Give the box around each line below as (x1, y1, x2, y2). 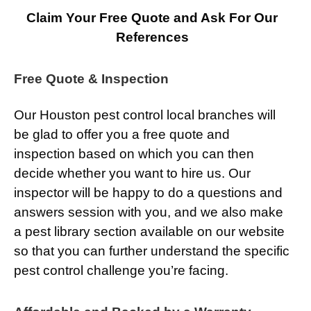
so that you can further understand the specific (14, 244, 289, 259)
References (115, 30, 189, 45)
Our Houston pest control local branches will (14, 108, 276, 123)
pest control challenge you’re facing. (14, 263, 228, 278)
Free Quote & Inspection (14, 72, 169, 87)
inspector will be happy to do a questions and (14, 185, 283, 201)
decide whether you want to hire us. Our (14, 166, 251, 181)
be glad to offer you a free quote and (14, 127, 230, 142)
